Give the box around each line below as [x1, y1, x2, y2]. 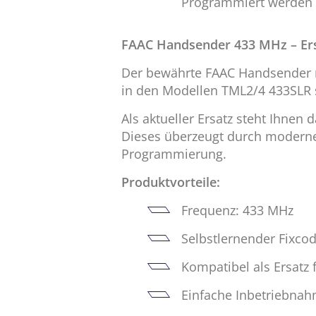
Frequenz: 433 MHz [181, 201, 293, 219]
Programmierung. [121, 145, 226, 162]
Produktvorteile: [121, 173, 220, 190]
